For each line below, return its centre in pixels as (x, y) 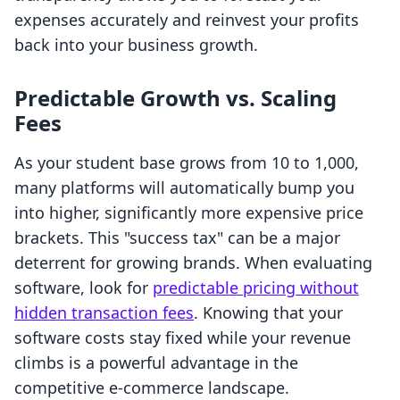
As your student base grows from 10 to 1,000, (187, 163)
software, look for (83, 288)
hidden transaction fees (104, 313)
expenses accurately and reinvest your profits (187, 20)
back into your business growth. (136, 45)
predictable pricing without (256, 288)
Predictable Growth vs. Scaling (175, 98)
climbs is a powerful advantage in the (156, 363)
